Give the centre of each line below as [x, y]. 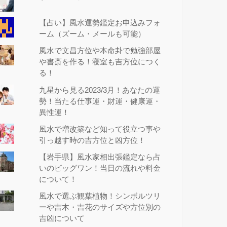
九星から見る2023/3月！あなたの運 [100, 90]
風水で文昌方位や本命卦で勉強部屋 [100, 51]
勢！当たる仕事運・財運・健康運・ [100, 101]
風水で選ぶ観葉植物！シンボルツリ [100, 196]
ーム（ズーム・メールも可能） [92, 34]
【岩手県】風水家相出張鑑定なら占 [100, 157]
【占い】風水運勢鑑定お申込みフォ [100, 23]
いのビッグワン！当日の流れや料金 [100, 168]
